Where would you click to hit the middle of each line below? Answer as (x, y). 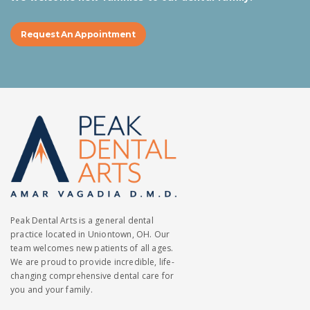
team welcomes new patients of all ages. (92, 248)
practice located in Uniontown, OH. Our (90, 234)
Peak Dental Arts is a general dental (82, 220)
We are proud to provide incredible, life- (92, 262)
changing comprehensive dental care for (92, 276)
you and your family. (52, 290)
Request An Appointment (78, 34)
